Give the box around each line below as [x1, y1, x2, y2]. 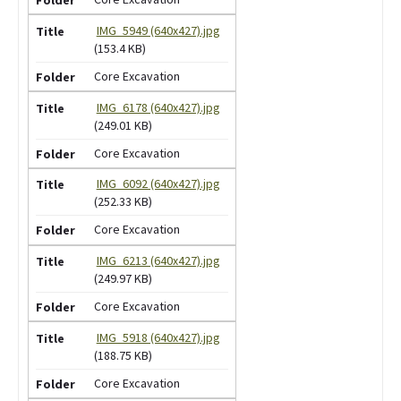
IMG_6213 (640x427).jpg [96, 252, 220, 269]
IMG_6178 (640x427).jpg [96, 98, 220, 115]
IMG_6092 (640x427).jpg [96, 175, 220, 192]
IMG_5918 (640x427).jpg [96, 328, 220, 346]
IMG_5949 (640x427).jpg [96, 21, 220, 38]
